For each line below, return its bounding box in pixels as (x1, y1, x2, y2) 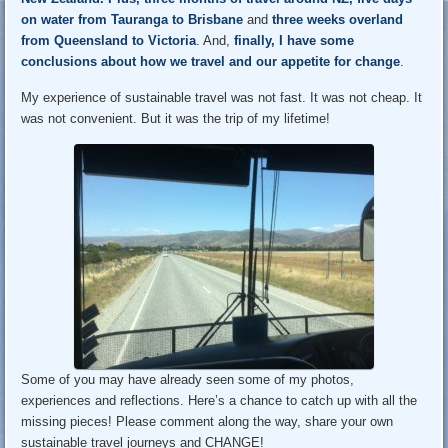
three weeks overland (272, 11, 404, 27)
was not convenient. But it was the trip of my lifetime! (21, 110, 331, 126)
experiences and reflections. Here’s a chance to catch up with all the (21, 392, 418, 408)
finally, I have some (234, 32, 355, 48)
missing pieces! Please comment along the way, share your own (21, 413, 394, 429)
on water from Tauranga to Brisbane (21, 11, 244, 27)
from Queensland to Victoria (21, 32, 197, 48)
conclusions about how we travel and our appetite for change (21, 53, 401, 69)
